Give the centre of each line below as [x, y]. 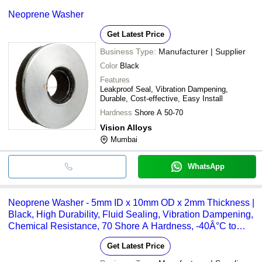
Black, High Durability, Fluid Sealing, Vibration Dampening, [131, 214]
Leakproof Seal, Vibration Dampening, [164, 89]
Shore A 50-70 [159, 112]
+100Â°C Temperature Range [70, 237]
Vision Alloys [126, 127]
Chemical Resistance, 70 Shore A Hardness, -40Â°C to [122, 226]
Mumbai [124, 139]
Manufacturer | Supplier [202, 51]
